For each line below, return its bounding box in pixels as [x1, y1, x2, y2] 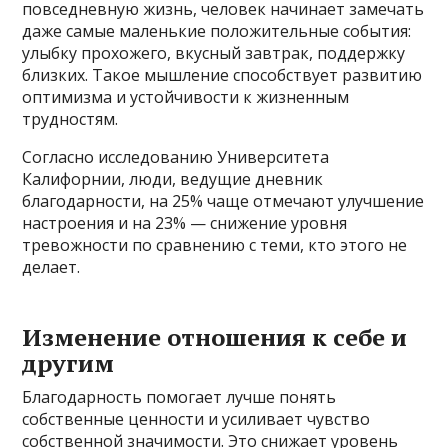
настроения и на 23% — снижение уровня [22, 211, 348, 234]
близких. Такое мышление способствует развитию [22, 63, 423, 86]
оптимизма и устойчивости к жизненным [22, 85, 350, 108]
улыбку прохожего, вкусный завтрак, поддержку [22, 41, 406, 64]
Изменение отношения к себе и [22, 320, 408, 353]
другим [22, 346, 115, 379]
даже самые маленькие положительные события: [22, 19, 412, 42]
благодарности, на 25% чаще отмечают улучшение [22, 189, 425, 212]
